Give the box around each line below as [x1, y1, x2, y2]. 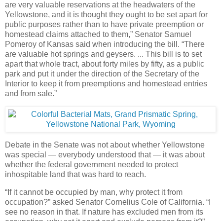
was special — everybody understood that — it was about [5, 150, 205, 159]
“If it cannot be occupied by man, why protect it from [5, 187, 183, 196]
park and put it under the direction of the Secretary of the [5, 70, 199, 78]
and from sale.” [5, 89, 57, 98]
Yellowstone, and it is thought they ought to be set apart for [5, 10, 208, 19]
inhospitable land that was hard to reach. [5, 170, 146, 179]
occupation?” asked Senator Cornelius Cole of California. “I [5, 197, 211, 206]
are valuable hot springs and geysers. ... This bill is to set [5, 50, 202, 59]
